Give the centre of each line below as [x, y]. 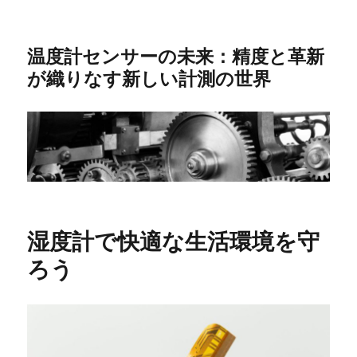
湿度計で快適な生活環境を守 [174, 240]
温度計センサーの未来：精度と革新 [176, 55]
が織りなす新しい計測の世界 [149, 78]
